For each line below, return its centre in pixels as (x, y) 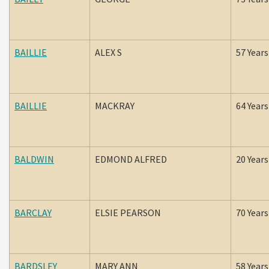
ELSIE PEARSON (129, 213)
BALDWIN (34, 159)
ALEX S (109, 52)
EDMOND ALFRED (132, 159)
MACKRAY (116, 106)
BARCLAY (33, 213)
